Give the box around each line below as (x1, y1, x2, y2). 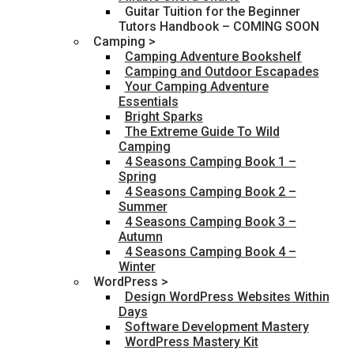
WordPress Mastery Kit (124, 334, 258, 350)
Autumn (118, 229, 163, 245)
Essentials (118, 94, 179, 110)
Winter (118, 259, 156, 275)
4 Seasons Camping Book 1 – (124, 154, 296, 170)
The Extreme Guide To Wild (124, 124, 280, 140)
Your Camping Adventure (124, 79, 269, 95)
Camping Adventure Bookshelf (124, 49, 302, 65)
